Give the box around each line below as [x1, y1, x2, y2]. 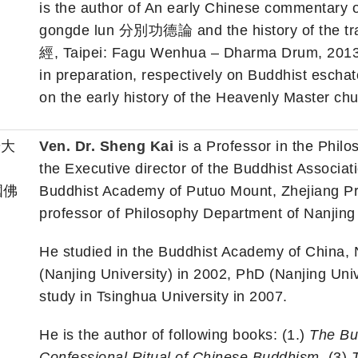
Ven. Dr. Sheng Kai [39, 138, 173, 155]
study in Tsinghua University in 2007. [39, 288, 288, 305]
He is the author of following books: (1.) [39, 327, 309, 344]
